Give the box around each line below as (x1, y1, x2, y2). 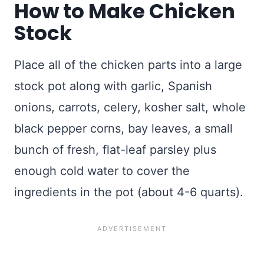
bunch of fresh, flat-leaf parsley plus (14, 143, 216, 157)
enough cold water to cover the (14, 164, 190, 179)
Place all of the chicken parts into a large (14, 58, 242, 72)
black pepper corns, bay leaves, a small (14, 121, 233, 136)
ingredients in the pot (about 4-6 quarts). (14, 185, 243, 200)
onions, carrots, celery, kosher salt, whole (14, 100, 246, 115)
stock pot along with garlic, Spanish (14, 79, 212, 94)
